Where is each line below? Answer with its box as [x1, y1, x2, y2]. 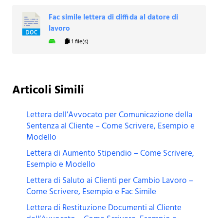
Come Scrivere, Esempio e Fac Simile [26, 185, 157, 199]
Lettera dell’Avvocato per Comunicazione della [26, 108, 193, 122]
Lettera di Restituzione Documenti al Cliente [26, 201, 182, 215]
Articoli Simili [12, 81, 84, 100]
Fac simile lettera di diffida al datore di [48, 12, 178, 24]
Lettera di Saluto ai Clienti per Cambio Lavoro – [26, 174, 194, 187]
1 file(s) [70, 37, 89, 47]
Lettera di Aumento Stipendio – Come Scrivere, [26, 146, 195, 160]
